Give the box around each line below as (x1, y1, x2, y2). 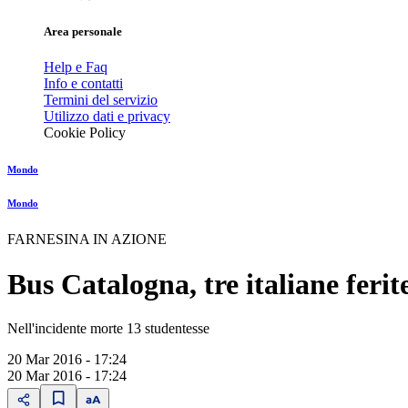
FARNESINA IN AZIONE (7, 231, 167, 248)
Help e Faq (44, 59, 107, 76)
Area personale (44, 25, 122, 39)
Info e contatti (44, 76, 123, 92)
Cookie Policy (44, 125, 126, 141)
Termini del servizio (44, 92, 158, 108)
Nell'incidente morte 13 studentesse (7, 321, 209, 337)
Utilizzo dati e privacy (44, 108, 170, 125)
